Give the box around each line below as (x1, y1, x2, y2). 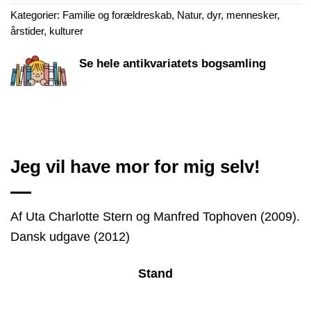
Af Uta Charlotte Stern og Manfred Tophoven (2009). (10, 209, 300, 224)
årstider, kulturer (10, 25, 83, 37)
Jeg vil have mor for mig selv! (10, 157, 260, 177)
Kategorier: (10, 9, 62, 21)
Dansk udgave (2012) (10, 229, 130, 244)
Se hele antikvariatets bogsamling (79, 57, 267, 71)
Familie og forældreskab (62, 9, 171, 21)
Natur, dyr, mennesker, (177, 9, 280, 21)
